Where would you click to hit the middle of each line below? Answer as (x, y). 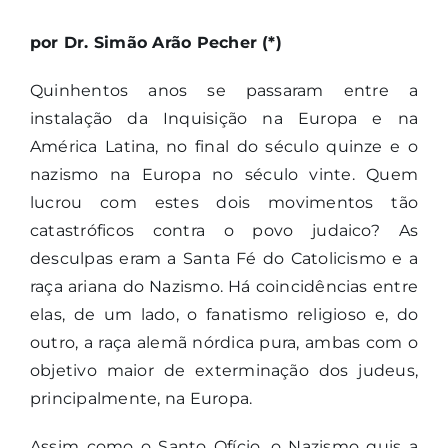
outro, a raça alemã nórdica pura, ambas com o (224, 343)
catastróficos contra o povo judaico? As (224, 231)
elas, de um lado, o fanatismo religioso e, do (224, 315)
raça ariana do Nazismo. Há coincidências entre (224, 287)
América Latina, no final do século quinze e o (224, 147)
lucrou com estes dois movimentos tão (224, 203)
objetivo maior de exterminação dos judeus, (224, 371)
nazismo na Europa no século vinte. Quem (224, 175)
